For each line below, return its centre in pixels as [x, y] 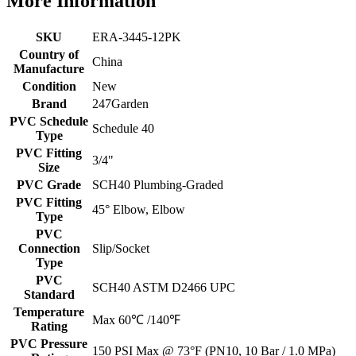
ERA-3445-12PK [137, 37]
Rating [49, 327]
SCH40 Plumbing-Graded [158, 185]
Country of [49, 55]
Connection [49, 249]
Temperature [49, 312]
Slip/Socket [121, 249]
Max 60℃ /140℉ [136, 320]
